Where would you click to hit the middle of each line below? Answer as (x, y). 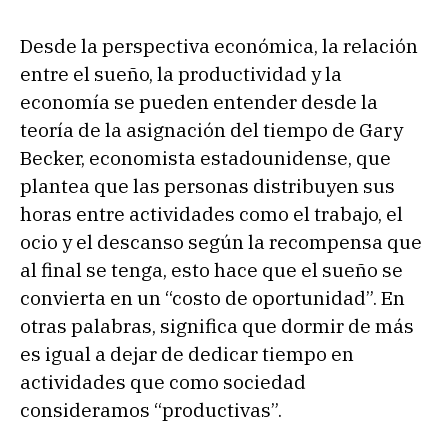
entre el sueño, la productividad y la (181, 73)
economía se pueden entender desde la (199, 101)
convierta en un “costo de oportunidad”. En (212, 297)
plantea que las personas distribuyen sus (207, 185)
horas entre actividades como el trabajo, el (211, 213)
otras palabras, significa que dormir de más (217, 325)
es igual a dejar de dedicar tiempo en (187, 353)
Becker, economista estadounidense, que (205, 157)
